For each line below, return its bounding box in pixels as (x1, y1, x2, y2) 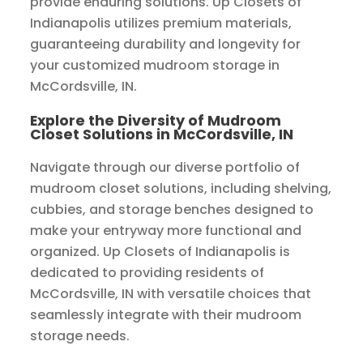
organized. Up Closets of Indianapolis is (30, 242, 291, 262)
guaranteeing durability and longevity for (30, 35, 301, 54)
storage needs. (30, 327, 130, 346)
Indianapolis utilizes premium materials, (30, 14, 293, 33)
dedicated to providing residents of (30, 263, 265, 283)
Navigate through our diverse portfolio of (30, 158, 301, 177)
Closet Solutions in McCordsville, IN (30, 124, 294, 145)
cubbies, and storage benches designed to (30, 200, 314, 220)
